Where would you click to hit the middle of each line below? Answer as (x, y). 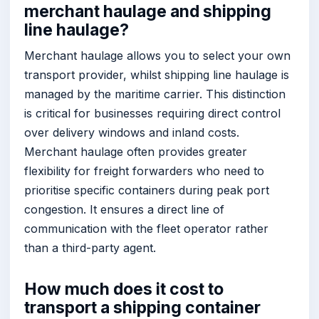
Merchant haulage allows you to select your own (157, 55)
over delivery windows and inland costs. (132, 132)
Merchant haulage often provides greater (136, 151)
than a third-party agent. (90, 247)
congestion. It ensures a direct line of (124, 209)
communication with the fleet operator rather (146, 228)
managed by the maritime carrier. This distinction (155, 94)
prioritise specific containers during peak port (147, 190)
